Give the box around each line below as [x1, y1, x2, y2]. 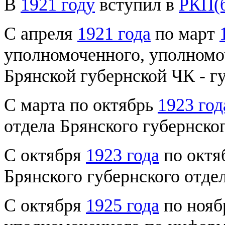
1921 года [77, 23, 151, 44]
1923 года [86, 145, 159, 165]
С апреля [4, 23, 77, 44]
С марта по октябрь [4, 94, 158, 115]
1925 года [86, 195, 159, 215]
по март [151, 23, 219, 44]
